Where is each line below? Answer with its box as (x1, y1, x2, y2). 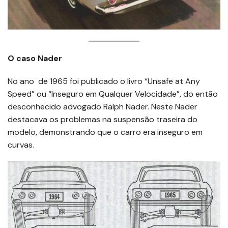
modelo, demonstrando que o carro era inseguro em (8, 127, 203, 137)
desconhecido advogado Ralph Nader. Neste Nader (8, 101, 197, 112)
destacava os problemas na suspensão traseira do (8, 114, 197, 125)
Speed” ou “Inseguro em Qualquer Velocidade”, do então (8, 89, 218, 99)
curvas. (8, 139, 34, 150)
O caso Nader (8, 53, 62, 64)
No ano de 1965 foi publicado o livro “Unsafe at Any (8, 76, 200, 87)
